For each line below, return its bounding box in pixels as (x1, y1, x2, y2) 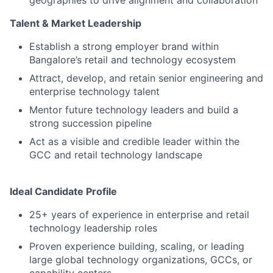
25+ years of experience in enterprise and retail (29, 208, 249, 221)
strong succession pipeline (29, 117, 152, 129)
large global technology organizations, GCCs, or (29, 253, 252, 266)
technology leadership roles (29, 222, 157, 234)
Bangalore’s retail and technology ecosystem (29, 54, 236, 66)
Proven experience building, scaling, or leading (29, 240, 244, 252)
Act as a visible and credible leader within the (29, 135, 239, 147)
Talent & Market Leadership (10, 17, 141, 29)
